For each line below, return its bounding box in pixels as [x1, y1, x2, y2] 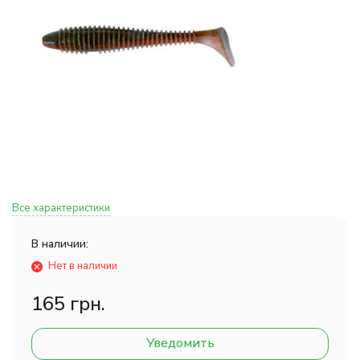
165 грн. [31, 291, 105, 317]
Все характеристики [12, 201, 110, 215]
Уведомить [145, 334, 215, 352]
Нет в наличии [48, 259, 117, 273]
